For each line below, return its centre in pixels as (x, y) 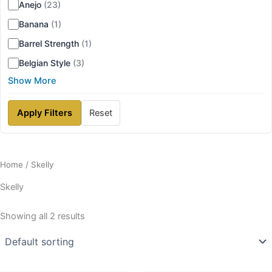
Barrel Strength (49, 44)
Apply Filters (45, 113)
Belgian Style (45, 63)
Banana (34, 24)
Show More (32, 81)
